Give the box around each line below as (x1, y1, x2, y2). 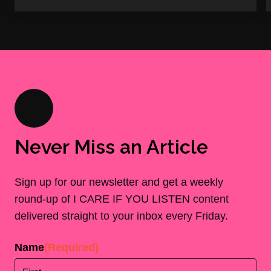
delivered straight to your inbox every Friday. (15, 209, 228, 222)
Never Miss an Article (15, 135, 208, 158)
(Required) (44, 241, 99, 253)
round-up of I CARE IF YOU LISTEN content (15, 192, 229, 205)
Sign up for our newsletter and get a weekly (15, 175, 223, 188)
